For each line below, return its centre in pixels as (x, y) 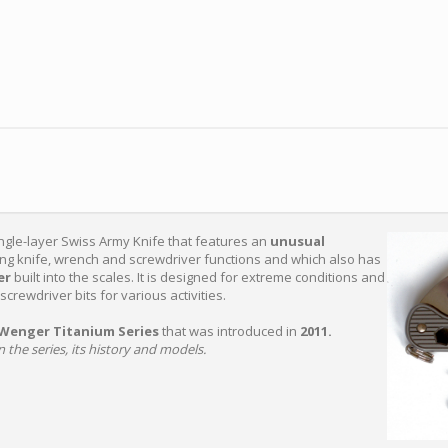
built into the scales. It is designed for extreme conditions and (199, 277)
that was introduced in (229, 331)
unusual (297, 241)
